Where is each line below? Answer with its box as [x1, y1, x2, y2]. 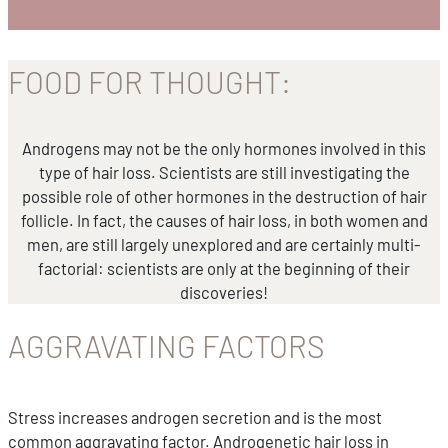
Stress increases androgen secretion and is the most [8, 406, 382, 427]
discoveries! [180, 281, 268, 302]
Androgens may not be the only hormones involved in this [22, 137, 426, 158]
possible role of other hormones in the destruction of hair [21, 185, 427, 206]
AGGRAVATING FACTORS [8, 327, 325, 364]
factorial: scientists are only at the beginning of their [38, 257, 410, 278]
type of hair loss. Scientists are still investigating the [38, 161, 410, 182]
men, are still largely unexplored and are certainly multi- [27, 233, 421, 254]
